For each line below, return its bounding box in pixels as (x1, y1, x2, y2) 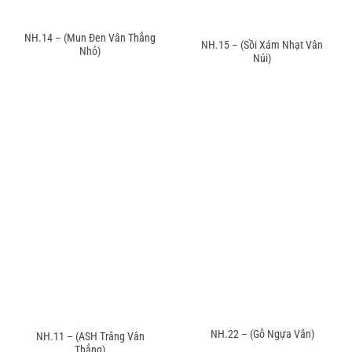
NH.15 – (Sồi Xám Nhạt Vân (201, 38, 323, 52)
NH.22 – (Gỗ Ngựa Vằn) (210, 328, 314, 341)
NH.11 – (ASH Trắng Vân (35, 329, 145, 343)
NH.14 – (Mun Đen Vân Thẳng (24, 31, 156, 45)
